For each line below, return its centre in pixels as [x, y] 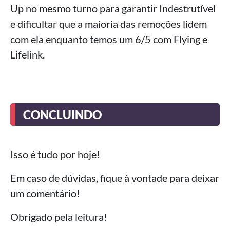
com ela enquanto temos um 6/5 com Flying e [109, 39]
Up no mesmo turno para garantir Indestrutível [113, 8]
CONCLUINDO [62, 114]
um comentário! [45, 193]
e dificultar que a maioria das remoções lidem [109, 24]
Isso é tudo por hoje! [55, 154]
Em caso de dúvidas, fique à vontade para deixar [115, 178]
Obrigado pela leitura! [59, 217]
